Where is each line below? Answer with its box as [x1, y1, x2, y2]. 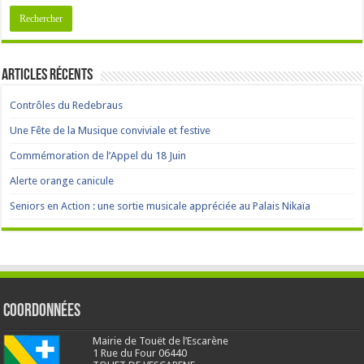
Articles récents [2, 67, 93, 84]
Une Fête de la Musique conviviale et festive [10, 124, 211, 137]
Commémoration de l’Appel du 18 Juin [10, 149, 187, 162]
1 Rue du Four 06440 [93, 347, 188, 360]
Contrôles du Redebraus [10, 99, 123, 112]
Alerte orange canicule [10, 175, 115, 188]
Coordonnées [3, 302, 81, 322]
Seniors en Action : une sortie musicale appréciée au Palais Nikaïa [10, 200, 311, 213]
